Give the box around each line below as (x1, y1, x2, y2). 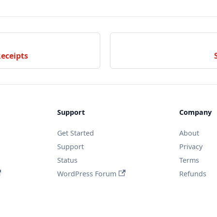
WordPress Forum (57, 169, 117, 178)
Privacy (179, 141, 202, 151)
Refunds (179, 169, 206, 178)
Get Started (57, 128, 94, 138)
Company (179, 107, 212, 117)
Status (57, 155, 78, 165)
